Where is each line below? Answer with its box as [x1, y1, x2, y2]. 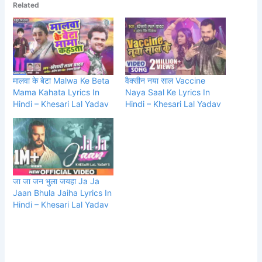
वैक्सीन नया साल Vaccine [125, 75, 205, 85]
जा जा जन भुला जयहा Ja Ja [13, 176, 100, 187]
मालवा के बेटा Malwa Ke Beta [13, 75, 110, 85]
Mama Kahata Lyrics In [13, 87, 100, 97]
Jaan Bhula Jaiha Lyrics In [13, 188, 112, 198]
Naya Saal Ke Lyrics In [125, 87, 210, 97]
